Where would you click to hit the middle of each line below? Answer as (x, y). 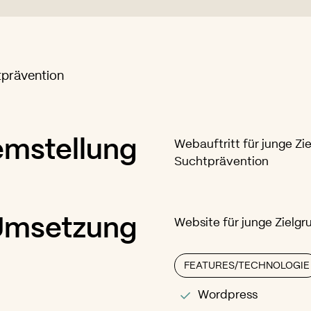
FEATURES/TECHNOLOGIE (246, 266)
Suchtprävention (221, 162)
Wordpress (228, 295)
